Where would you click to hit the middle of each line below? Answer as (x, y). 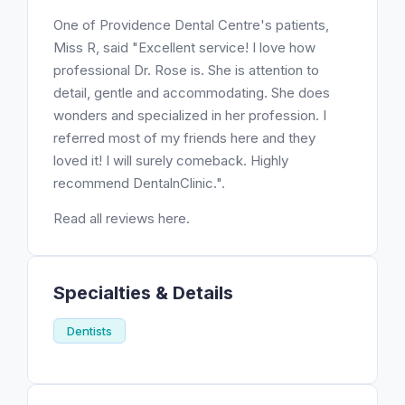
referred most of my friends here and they (184, 138)
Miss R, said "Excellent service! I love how (184, 47)
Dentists (89, 331)
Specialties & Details (143, 293)
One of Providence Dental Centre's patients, (191, 25)
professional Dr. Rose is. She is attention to (186, 70)
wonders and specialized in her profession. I (190, 115)
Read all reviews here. (122, 218)
